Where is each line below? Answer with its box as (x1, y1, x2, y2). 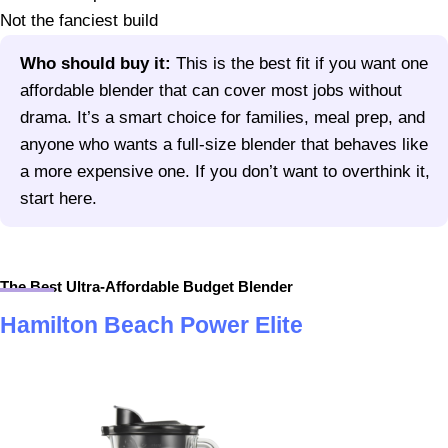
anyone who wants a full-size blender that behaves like (20, 135, 428, 155)
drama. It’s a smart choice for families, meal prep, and (20, 108, 425, 128)
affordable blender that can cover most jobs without (20, 81, 402, 101)
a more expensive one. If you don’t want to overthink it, (20, 162, 430, 182)
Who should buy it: (20, 54, 171, 74)
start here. (20, 189, 97, 209)
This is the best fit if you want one (171, 54, 428, 74)
